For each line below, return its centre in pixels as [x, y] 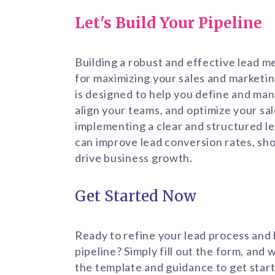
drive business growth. [134, 157]
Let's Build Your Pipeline [168, 23]
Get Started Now [136, 196]
